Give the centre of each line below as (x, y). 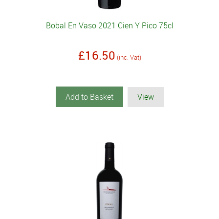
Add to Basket (89, 97)
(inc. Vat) (129, 57)
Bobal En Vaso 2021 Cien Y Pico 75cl (109, 26)
